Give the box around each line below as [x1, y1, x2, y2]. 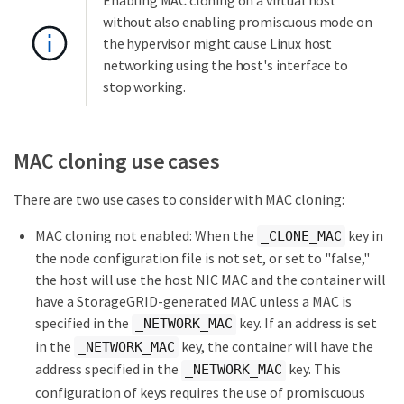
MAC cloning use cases [14, 146, 221, 175]
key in [345, 225, 383, 244]
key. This [286, 360, 341, 379]
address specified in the [35, 360, 181, 379]
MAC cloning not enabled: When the [35, 225, 257, 244]
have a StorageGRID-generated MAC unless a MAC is [35, 292, 352, 311]
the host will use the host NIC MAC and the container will [35, 271, 386, 289]
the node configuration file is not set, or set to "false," [35, 249, 370, 268]
